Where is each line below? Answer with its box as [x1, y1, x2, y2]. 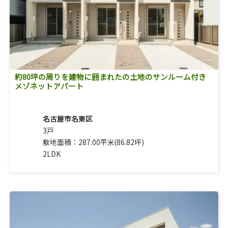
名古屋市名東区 [42, 113, 93, 124]
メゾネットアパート [14, 80, 83, 92]
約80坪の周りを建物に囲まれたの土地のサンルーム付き [14, 71, 206, 82]
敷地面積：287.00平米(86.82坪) [42, 137, 144, 148]
